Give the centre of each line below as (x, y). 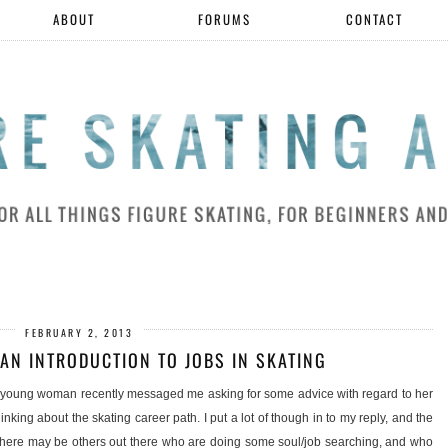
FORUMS (224, 19)
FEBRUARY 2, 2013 (79, 333)
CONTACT (374, 19)
